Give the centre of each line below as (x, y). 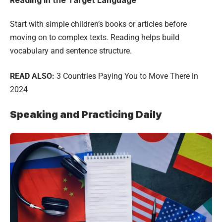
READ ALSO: (32, 76)
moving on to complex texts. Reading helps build (95, 37)
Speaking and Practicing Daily (86, 114)
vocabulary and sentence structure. (71, 51)
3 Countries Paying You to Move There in (127, 76)
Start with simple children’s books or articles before (98, 24)
